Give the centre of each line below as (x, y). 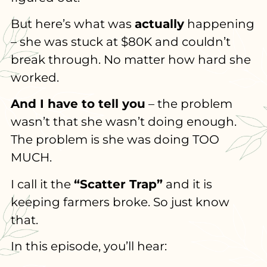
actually (159, 24)
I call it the (42, 184)
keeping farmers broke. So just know (120, 202)
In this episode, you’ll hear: (89, 246)
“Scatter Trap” (118, 184)
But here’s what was (72, 24)
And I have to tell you (78, 104)
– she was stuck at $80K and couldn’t (120, 42)
